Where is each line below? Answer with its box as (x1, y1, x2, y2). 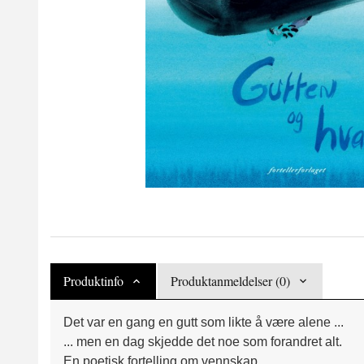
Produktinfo (63, 272, 123, 289)
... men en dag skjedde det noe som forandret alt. (63, 335, 342, 349)
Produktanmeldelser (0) (171, 272, 290, 289)
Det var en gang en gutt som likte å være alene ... (63, 315, 344, 329)
